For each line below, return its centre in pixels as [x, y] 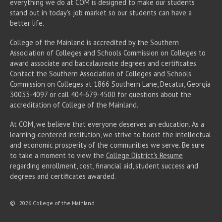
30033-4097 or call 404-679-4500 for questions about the [101, 94]
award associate [36, 63]
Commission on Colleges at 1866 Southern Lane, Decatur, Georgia [110, 84]
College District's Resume [144, 155]
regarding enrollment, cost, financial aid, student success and [104, 166]
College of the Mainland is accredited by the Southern [94, 42]
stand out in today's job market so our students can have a [101, 12]
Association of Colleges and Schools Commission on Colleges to [108, 53]
